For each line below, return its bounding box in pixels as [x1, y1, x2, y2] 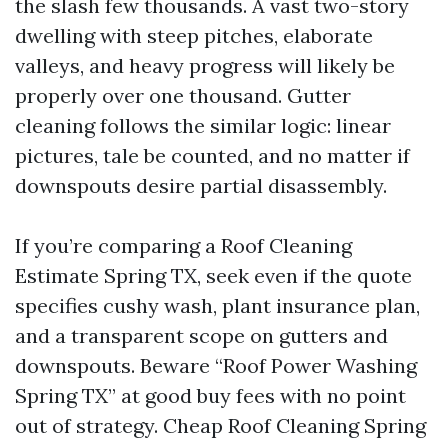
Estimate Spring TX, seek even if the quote [15, 263, 412, 288]
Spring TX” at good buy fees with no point [15, 383, 406, 408]
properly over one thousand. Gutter [15, 83, 351, 108]
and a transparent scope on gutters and [15, 323, 388, 348]
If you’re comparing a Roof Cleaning [15, 233, 352, 258]
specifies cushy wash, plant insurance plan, [15, 293, 420, 318]
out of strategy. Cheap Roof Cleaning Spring [15, 413, 426, 438]
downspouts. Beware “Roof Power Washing [15, 353, 417, 378]
